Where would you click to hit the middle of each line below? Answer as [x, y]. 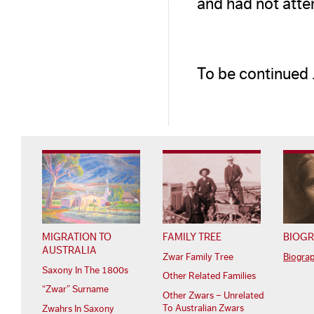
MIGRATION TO [77, 237]
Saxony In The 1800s [85, 270]
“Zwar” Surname [75, 290]
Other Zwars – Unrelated [213, 296]
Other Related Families [209, 277]
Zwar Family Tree [198, 257]
